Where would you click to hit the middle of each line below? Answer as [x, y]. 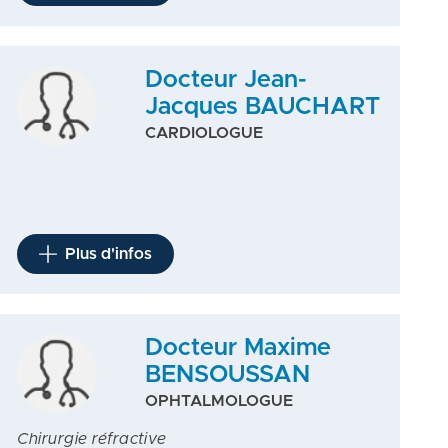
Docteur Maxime [237, 348]
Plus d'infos [109, 254]
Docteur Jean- [225, 80]
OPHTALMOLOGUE [218, 401]
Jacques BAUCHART [262, 107]
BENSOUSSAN [227, 375]
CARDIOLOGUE [203, 133]
